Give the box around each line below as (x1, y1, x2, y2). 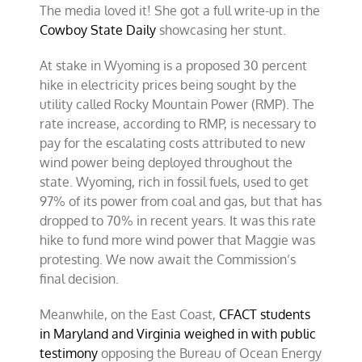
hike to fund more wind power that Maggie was (40, 232, 316, 248)
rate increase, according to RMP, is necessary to (40, 116, 317, 132)
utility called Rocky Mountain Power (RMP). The (40, 96, 315, 112)
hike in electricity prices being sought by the (40, 77, 297, 93)
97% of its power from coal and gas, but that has (40, 193, 322, 209)
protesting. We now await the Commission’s (40, 251, 297, 267)
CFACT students (219, 306, 311, 322)
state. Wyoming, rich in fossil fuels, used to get (40, 174, 309, 190)
